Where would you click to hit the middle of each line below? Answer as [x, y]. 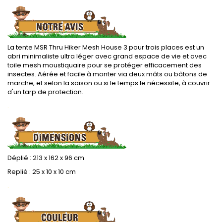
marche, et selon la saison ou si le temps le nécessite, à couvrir [109, 83]
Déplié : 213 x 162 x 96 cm [46, 158]
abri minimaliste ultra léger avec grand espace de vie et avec [107, 56]
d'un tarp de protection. [45, 92]
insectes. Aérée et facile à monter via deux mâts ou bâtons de [107, 74]
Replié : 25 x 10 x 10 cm [42, 172]
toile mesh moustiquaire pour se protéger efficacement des [105, 65]
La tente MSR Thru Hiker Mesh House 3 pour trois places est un [106, 47]
